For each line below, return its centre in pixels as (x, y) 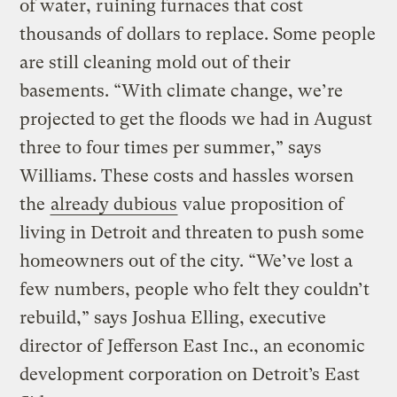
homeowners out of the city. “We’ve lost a (187, 261)
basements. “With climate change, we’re (182, 90)
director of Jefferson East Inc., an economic (193, 346)
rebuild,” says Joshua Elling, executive (173, 317)
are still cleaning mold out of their (156, 62)
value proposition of (261, 204)
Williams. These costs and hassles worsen (187, 175)
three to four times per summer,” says (171, 147)
